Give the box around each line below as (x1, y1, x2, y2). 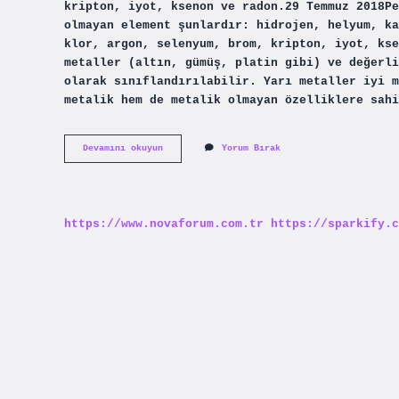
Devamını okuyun (83, 143, 163, 154)
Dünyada (162, 142, 199, 153)
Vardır (162, 192, 194, 203)
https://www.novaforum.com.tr (64, 216, 264, 231)
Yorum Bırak (222, 143, 281, 154)
